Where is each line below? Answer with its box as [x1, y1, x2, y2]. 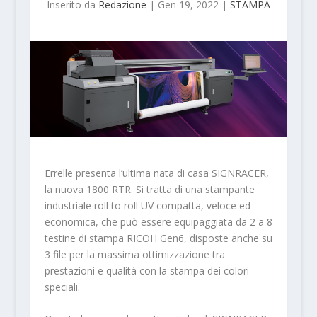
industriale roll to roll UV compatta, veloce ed [44, 198, 250, 212]
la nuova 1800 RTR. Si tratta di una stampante [44, 182, 255, 196]
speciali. [44, 279, 80, 294]
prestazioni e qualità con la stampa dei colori [44, 263, 249, 277]
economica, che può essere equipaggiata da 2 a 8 [44, 214, 272, 229]
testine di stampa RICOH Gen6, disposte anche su [44, 231, 272, 245]
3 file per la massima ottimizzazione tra [44, 247, 225, 261]
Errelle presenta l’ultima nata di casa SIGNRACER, [44, 166, 269, 180]
